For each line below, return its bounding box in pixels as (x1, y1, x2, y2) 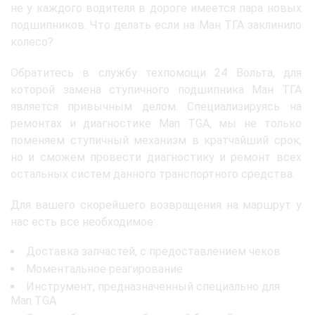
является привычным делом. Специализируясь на (11, 100, 302, 114)
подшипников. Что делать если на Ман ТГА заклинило (11, 18, 302, 32)
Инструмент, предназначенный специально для (26, 280, 280, 294)
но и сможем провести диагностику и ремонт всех (11, 150, 302, 165)
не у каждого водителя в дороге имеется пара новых (11, 1, 302, 15)
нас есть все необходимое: (11, 215, 155, 229)
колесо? (11, 35, 53, 49)
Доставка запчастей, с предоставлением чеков (26, 245, 281, 259)
